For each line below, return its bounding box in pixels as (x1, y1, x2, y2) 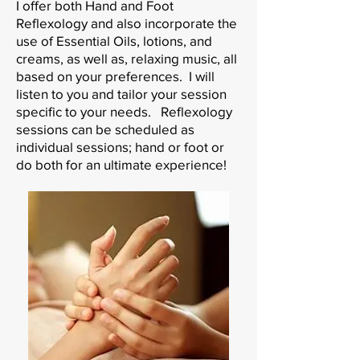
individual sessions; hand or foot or (16, 138, 224, 154)
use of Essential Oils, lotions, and (16, 32, 212, 48)
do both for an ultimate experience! (16, 156, 227, 172)
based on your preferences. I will (16, 67, 215, 84)
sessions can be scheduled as (16, 121, 194, 137)
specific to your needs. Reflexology (16, 103, 232, 119)
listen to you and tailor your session (16, 85, 227, 101)
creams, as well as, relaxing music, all (16, 50, 237, 66)
